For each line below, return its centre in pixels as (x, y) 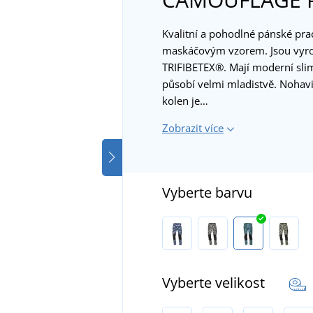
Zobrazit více (193, 128)
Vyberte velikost (215, 282)
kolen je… (185, 100)
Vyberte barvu (207, 192)
